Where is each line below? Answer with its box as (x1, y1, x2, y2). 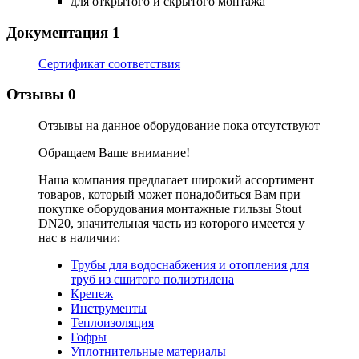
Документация (6, 23, 112, 41)
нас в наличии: (38, 231, 120, 245)
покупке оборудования (38, 202, 167, 216)
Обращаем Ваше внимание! (38, 146, 190, 160)
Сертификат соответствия (38, 56, 180, 71)
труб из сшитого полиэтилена (71, 272, 234, 287)
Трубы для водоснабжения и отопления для (71, 258, 309, 272)
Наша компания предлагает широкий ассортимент (38, 173, 314, 188)
